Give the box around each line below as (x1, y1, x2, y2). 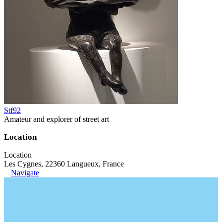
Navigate (11, 168, 39, 177)
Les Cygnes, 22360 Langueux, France (4, 159, 124, 168)
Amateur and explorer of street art (4, 114, 109, 123)
